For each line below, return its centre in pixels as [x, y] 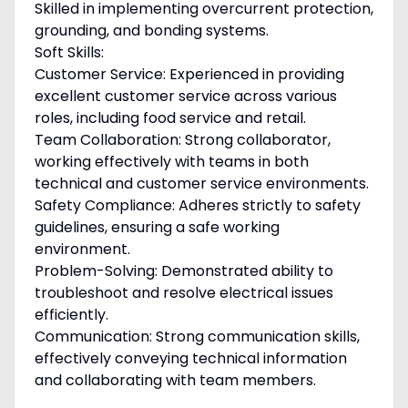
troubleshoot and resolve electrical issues [184, 293]
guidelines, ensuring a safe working [157, 228]
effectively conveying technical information [190, 359]
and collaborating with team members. [175, 381]
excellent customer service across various [185, 97]
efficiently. [71, 315]
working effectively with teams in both [171, 162]
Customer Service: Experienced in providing [189, 75]
